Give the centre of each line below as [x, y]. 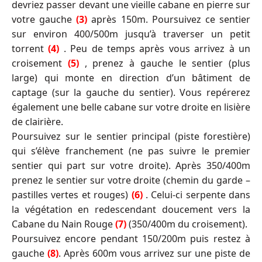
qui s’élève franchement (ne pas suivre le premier [131, 151]
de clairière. [37, 121]
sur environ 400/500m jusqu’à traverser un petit [131, 34]
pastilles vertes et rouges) [72, 194]
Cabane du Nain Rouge [63, 224]
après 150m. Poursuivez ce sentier [169, 19]
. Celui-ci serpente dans [196, 194]
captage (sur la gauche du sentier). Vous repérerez [131, 92]
